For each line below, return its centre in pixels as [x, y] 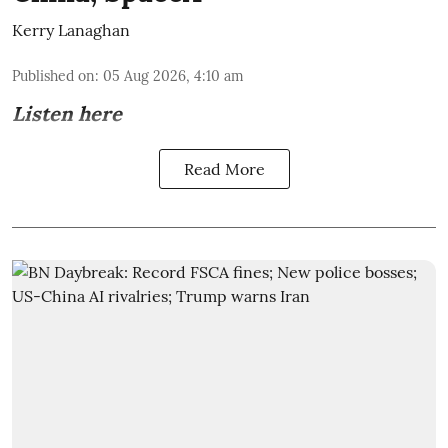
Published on [53, 75]
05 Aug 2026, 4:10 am [173, 75]
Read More [224, 168]
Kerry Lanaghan [71, 29]
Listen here [67, 113]
